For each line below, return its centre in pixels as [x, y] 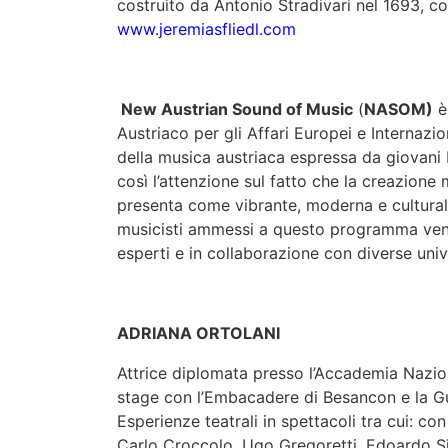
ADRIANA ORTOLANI [198, 332]
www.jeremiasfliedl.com [206, 28]
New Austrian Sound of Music [237, 108]
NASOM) [398, 108]
